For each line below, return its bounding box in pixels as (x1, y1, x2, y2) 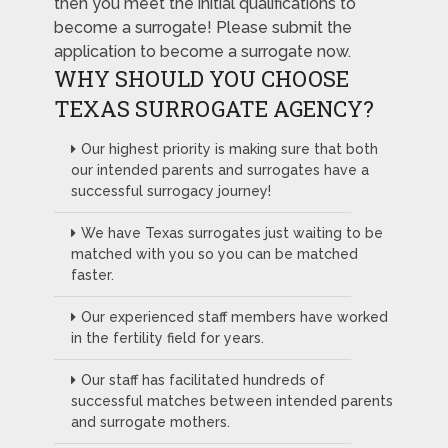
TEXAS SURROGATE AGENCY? (53, 94, 374, 124)
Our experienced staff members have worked (80, 309, 388, 326)
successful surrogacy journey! (70, 183, 271, 200)
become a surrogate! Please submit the (53, 18, 352, 38)
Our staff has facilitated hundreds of (80, 372, 325, 389)
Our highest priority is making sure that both (80, 141, 378, 158)
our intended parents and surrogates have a (70, 162, 369, 179)
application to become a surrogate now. (53, 42, 351, 62)
